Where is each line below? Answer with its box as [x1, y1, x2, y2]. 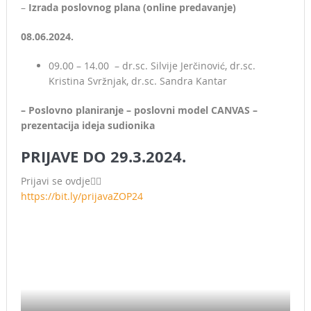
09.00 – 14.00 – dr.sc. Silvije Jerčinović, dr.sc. [48, 59, 255, 73]
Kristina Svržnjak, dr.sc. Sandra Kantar [48, 74, 227, 88]
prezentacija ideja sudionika [20, 119, 155, 133]
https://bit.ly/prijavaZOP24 [20, 190, 143, 203]
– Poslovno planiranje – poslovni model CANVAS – [20, 103, 258, 117]
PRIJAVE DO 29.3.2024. [20, 146, 186, 168]
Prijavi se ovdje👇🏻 [20, 174, 101, 188]
